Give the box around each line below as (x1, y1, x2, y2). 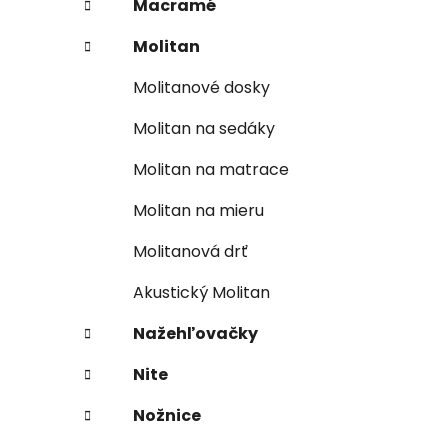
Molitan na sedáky (133, 116, 275, 140)
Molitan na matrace (133, 157, 289, 181)
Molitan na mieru (133, 198, 264, 222)
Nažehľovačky (133, 321, 258, 345)
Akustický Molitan (133, 280, 270, 304)
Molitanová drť (133, 239, 248, 263)
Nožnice (133, 403, 201, 427)
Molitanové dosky (133, 75, 270, 99)
